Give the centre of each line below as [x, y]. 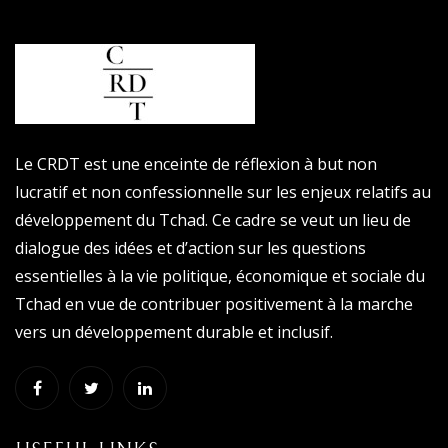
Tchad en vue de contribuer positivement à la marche [214, 303]
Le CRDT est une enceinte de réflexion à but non [196, 163]
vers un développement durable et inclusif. [174, 331]
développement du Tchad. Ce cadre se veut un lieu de [213, 219]
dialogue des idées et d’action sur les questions [190, 247]
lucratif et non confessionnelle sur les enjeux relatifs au [223, 191]
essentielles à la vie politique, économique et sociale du [220, 275]
